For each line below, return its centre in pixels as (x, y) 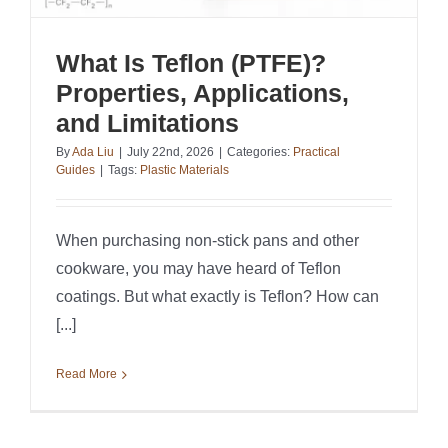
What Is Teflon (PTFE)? (191, 63)
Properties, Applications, (202, 93)
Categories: (260, 152)
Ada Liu (93, 152)
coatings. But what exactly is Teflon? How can (217, 297)
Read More (86, 374)
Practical (316, 152)
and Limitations (147, 123)
